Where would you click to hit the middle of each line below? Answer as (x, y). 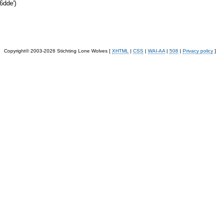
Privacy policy (198, 51)
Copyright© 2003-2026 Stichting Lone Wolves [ (58, 51)
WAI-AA (156, 51)
